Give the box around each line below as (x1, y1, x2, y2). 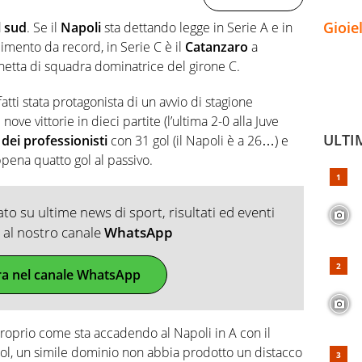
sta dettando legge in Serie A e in (104, 18, 293, 36)
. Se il (27, 18, 61, 36)
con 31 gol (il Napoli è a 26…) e (107, 131, 288, 149)
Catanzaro (185, 37, 251, 56)
